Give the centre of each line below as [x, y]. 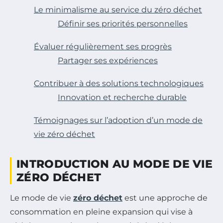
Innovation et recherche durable [122, 97]
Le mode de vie [42, 198]
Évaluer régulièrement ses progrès [103, 46]
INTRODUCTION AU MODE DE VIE [115, 164]
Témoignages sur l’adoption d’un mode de [118, 120]
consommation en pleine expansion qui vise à [101, 212]
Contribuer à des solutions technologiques [119, 83]
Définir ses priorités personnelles [123, 23]
